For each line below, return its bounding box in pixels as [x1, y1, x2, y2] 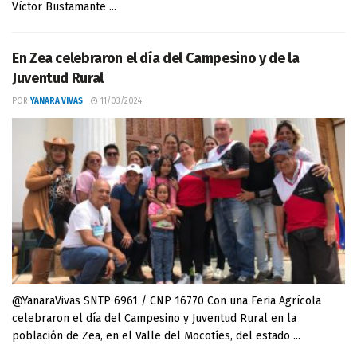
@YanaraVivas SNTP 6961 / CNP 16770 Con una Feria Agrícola [12, 294, 321, 308]
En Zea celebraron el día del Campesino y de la [12, 49, 300, 67]
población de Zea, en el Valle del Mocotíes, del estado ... [12, 329, 300, 343]
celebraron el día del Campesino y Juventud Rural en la [12, 312, 296, 325]
